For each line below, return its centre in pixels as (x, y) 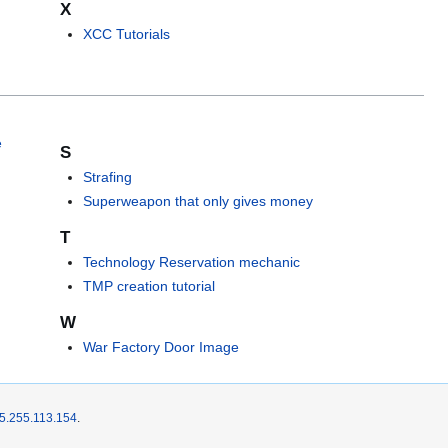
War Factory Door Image (160, 347)
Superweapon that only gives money (197, 200)
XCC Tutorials (126, 33)
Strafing (107, 177)
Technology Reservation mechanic (191, 262)
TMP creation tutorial (148, 285)
